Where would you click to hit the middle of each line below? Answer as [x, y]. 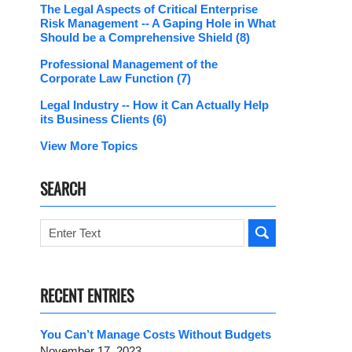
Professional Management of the [129, 64]
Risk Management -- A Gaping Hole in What [158, 24]
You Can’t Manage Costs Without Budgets [156, 335]
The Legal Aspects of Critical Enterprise [149, 9]
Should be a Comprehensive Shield [138, 38]
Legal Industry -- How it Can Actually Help [154, 105]
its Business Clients [96, 119]
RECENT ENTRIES [87, 296]
